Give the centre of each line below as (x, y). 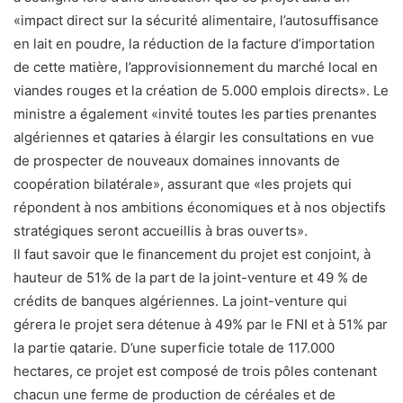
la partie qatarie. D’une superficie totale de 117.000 (174, 348)
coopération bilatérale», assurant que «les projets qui (183, 184)
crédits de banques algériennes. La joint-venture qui (180, 301)
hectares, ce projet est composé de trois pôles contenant (195, 372)
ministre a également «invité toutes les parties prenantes (195, 114)
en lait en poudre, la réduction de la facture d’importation (194, 44)
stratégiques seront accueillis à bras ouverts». (161, 231)
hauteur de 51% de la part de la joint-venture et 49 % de (191, 278)
